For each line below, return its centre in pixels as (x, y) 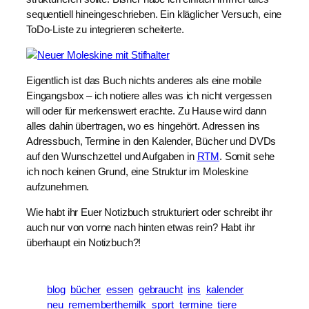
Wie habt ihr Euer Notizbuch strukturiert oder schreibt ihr (149, 212)
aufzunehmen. (58, 187)
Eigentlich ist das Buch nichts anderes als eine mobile (144, 80)
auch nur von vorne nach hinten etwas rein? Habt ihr (141, 227)
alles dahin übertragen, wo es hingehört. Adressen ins (143, 126)
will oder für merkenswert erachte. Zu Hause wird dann (147, 111)
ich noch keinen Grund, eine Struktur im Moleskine (137, 171)
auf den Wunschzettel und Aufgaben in (112, 156)
